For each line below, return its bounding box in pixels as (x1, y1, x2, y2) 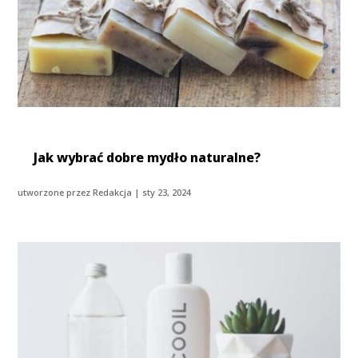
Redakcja (93, 186, 133, 199)
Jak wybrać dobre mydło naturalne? (34, 149, 261, 167)
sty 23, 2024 (142, 186, 192, 199)
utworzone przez (18, 186, 93, 199)
